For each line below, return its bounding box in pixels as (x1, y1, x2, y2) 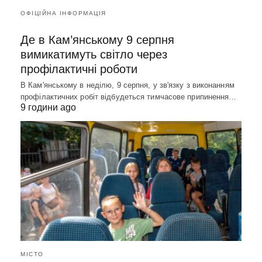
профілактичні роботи (20, 62, 137, 75)
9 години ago (20, 102, 76, 112)
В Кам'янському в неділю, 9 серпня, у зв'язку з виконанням (20, 80, 235, 89)
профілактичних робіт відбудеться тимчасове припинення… (20, 92, 237, 101)
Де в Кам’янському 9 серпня (20, 33, 174, 46)
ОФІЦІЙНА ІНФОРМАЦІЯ (20, 9, 106, 16)
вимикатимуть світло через (20, 47, 167, 61)
